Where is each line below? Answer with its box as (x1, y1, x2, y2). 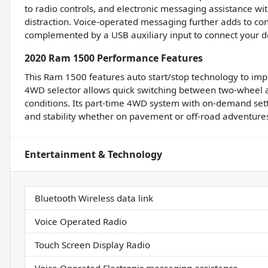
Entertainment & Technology (25, 148, 162, 162)
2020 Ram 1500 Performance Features (25, 51, 203, 65)
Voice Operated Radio (35, 215, 127, 228)
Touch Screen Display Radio (35, 239, 150, 251)
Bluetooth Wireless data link (35, 192, 153, 205)
